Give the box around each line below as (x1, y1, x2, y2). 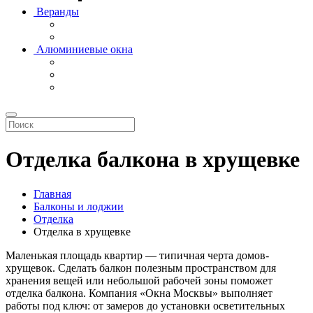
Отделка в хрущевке (34, 225, 131, 238)
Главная (34, 187, 71, 200)
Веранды (36, 6, 79, 17)
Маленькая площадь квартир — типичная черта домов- (6, 249, 269, 261)
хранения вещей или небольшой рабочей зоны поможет (6, 274, 272, 286)
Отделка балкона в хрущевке (6, 147, 300, 173)
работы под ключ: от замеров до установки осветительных (6, 299, 285, 312)
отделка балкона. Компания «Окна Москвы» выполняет (6, 286, 272, 299)
